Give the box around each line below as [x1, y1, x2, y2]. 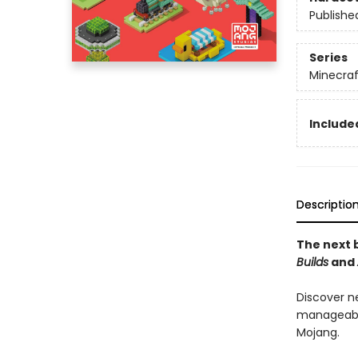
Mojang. [296, 324, 340, 340]
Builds [296, 254, 328, 270]
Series [308, 50, 348, 66]
